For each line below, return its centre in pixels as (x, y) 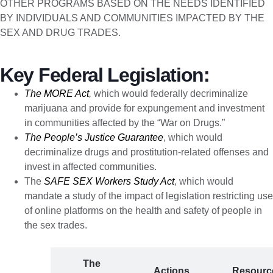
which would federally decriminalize (170, 94)
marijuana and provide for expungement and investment (144, 108)
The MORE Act (57, 94)
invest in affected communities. (90, 167)
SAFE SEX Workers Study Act (109, 182)
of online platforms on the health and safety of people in (143, 211)
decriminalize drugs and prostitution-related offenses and (147, 152)
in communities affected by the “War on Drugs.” (125, 123)
